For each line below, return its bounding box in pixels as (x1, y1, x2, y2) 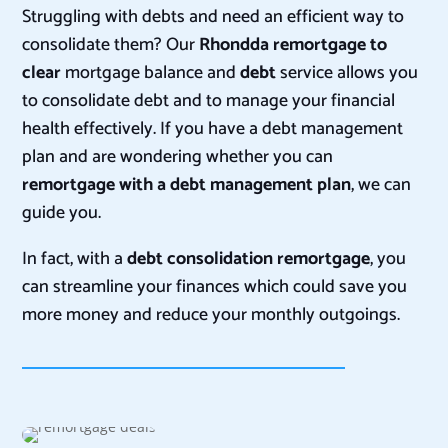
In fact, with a (22, 244, 128, 275)
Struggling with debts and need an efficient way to (22, 2, 405, 33)
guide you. (22, 198, 102, 229)
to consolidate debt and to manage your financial (22, 86, 396, 117)
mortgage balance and (61, 58, 237, 89)
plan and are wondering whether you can (22, 142, 334, 173)
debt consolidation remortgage (127, 244, 371, 275)
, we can (351, 170, 412, 201)
